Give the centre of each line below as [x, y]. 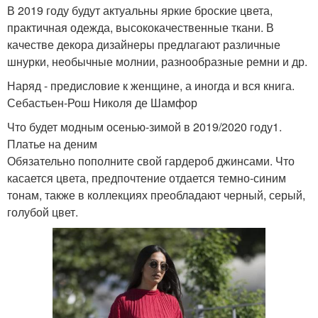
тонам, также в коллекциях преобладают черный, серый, [156, 195]
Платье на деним [52, 144]
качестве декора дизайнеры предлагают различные [144, 45]
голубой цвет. [43, 212]
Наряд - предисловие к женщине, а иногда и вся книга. [151, 86]
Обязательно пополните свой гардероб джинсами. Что [151, 161]
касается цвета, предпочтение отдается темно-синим [147, 178]
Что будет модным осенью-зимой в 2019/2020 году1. [144, 127]
